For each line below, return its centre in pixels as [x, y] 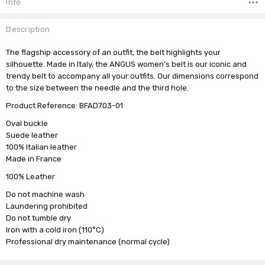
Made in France [34, 159]
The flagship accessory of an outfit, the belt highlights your [114, 52]
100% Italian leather [42, 147]
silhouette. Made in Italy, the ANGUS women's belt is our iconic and [127, 64]
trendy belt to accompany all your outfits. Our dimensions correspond [132, 76]
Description [28, 29]
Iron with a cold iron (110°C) [55, 230]
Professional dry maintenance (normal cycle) [88, 241]
